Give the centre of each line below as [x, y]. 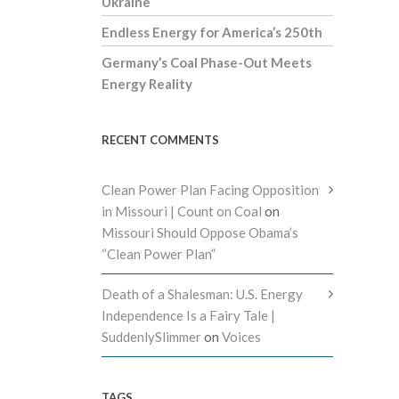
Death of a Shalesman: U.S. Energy [202, 294]
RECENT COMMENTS [160, 140]
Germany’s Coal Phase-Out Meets [207, 63]
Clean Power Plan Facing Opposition [210, 190]
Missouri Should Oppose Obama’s [200, 233]
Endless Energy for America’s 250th [212, 33]
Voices [241, 337]
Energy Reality [147, 84]
